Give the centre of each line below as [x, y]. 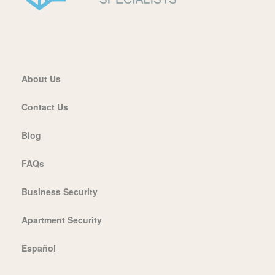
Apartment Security [62, 219]
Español [39, 248]
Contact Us [45, 107]
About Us [41, 78]
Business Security [60, 191]
